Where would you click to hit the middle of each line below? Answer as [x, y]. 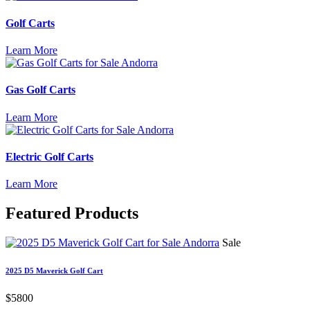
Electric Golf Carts [49, 156]
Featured [38, 213]
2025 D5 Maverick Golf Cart [54, 270]
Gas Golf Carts [40, 90]
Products [104, 213]
